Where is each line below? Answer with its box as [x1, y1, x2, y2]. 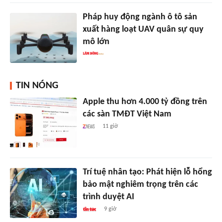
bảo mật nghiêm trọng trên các [82, 180, 198, 190]
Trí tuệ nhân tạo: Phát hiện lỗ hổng [82, 167, 212, 177]
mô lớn [82, 37, 110, 47]
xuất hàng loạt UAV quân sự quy [82, 25, 204, 35]
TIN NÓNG [16, 81, 58, 91]
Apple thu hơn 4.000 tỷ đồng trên [82, 97, 207, 107]
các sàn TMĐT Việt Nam [82, 110, 171, 119]
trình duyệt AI [82, 192, 134, 202]
